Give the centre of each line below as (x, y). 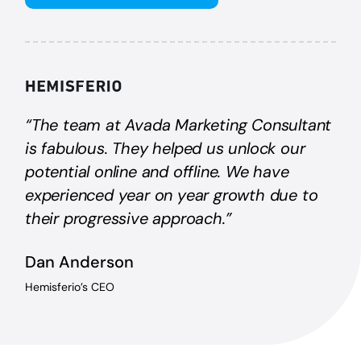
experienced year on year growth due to (172, 195)
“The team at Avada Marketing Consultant (178, 124)
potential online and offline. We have (157, 171)
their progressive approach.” (129, 218)
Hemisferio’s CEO (70, 286)
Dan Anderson (80, 261)
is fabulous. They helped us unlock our (165, 148)
